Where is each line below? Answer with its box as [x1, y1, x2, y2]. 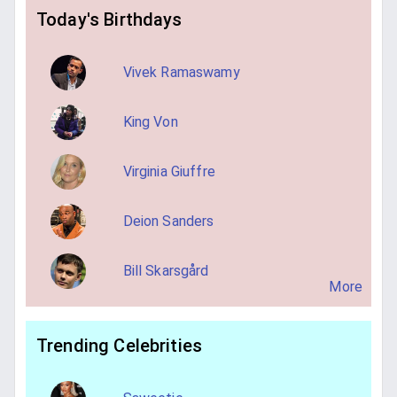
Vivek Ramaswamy [122, 64, 240, 82]
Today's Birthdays [36, 9, 183, 31]
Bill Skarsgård [122, 262, 209, 280]
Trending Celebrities [36, 335, 202, 357]
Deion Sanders [122, 213, 214, 230]
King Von [122, 113, 178, 131]
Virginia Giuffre [122, 163, 215, 181]
